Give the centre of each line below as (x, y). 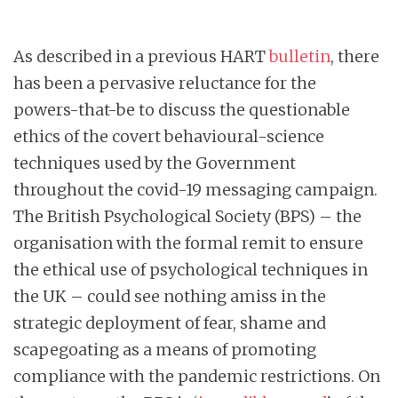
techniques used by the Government (155, 163)
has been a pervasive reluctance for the (165, 84)
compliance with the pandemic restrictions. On (197, 377)
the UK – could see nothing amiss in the (170, 297)
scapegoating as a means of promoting (165, 350)
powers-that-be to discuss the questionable (182, 110)
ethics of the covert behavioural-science (169, 137)
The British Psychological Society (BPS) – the (187, 217)
